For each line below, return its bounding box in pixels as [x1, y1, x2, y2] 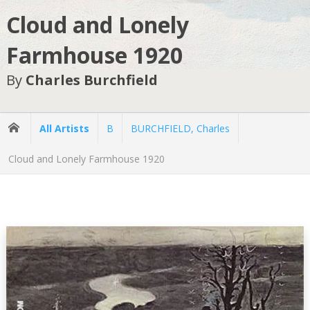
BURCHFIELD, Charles [131, 121, 230, 135]
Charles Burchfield [25, 71, 158, 90]
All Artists [39, 121, 89, 135]
